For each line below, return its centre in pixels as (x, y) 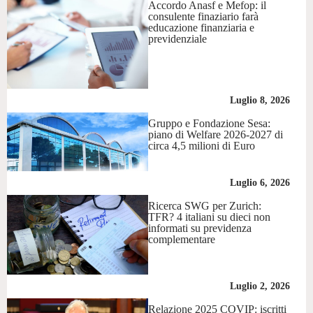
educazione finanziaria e (202, 27)
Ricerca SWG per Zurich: (205, 206)
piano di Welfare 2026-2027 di (216, 134)
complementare (182, 240)
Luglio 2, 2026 (260, 286)
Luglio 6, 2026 (260, 183)
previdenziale (178, 38)
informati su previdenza (200, 228)
